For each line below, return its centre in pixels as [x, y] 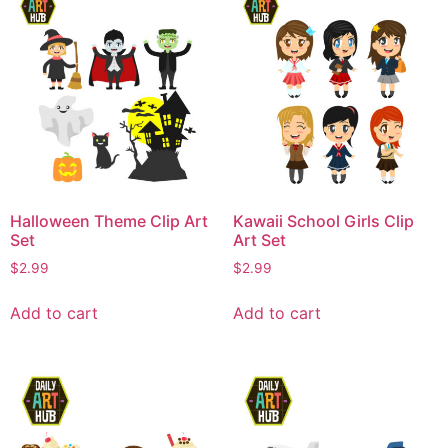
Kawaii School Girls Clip [323, 221]
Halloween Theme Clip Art [109, 221]
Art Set [259, 240]
